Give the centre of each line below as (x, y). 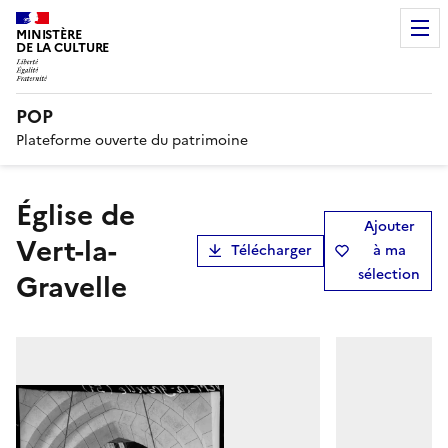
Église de (24, 214)
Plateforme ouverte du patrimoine (132, 140)
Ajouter (389, 226)
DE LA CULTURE (63, 47)
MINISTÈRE (49, 34)
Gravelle (71, 286)
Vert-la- (66, 250)
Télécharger (271, 250)
